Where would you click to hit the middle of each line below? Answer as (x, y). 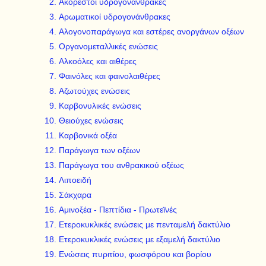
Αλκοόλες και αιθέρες (98, 61)
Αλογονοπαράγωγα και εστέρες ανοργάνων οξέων (151, 31)
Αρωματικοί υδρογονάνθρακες (115, 17)
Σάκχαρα (75, 195)
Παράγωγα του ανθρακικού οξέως (121, 165)
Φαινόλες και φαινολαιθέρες (110, 76)
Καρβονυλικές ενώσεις (100, 106)
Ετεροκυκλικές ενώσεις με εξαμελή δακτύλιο (140, 239)
